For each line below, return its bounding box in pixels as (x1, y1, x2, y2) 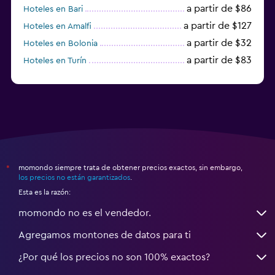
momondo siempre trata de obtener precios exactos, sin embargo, (18, 163, 242, 171)
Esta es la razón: (18, 188, 71, 196)
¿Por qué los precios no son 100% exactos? (18, 252, 210, 262)
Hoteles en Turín (23, 56, 87, 65)
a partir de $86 (187, 3, 252, 14)
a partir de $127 (184, 20, 252, 31)
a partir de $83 (187, 55, 252, 65)
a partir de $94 (187, 72, 252, 82)
